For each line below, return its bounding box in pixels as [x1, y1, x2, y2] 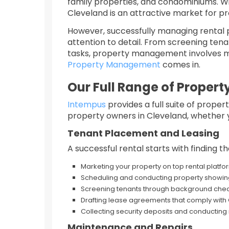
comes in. [161, 59, 200, 71]
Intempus [67, 99, 106, 110]
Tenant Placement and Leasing [67, 127, 219, 140]
